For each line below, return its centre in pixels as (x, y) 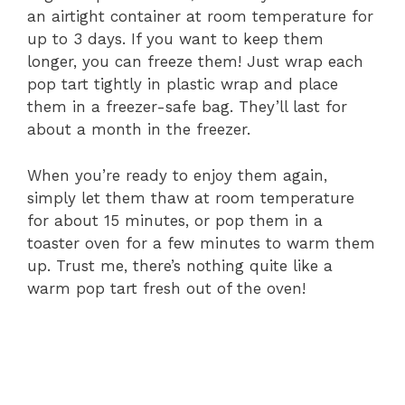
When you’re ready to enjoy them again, (177, 175)
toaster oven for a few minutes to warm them (201, 243)
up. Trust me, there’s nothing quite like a (180, 265)
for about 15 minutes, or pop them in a (175, 220)
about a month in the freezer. (139, 130)
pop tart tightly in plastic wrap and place (183, 85)
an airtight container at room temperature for (200, 17)
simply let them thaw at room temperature (191, 198)
